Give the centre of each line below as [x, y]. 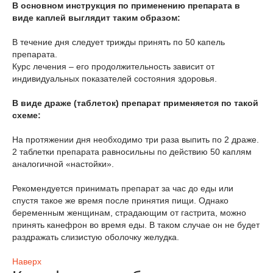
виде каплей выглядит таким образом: [96, 18]
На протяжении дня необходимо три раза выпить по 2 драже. [136, 140]
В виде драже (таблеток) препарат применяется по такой [135, 103]
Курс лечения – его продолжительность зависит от [113, 66]
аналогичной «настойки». [63, 164]
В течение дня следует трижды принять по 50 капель [119, 42]
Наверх [27, 261]
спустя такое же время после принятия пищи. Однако [120, 200]
